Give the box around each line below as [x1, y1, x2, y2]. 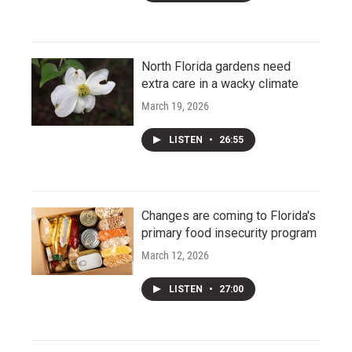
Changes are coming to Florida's [141, 208, 316, 224]
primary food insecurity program [141, 225, 317, 241]
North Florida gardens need [141, 59, 291, 75]
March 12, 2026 [141, 249, 209, 262]
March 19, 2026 [141, 100, 209, 113]
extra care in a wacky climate [141, 76, 299, 92]
